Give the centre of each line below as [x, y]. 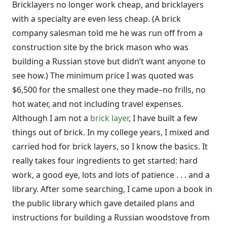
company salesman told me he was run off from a [107, 33]
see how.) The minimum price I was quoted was [103, 75]
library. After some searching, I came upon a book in [112, 189]
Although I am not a [51, 118]
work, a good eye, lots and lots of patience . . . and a [111, 175]
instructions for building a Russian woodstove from [111, 217]
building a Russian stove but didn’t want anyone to [109, 61]
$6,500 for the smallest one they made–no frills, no [109, 89]
